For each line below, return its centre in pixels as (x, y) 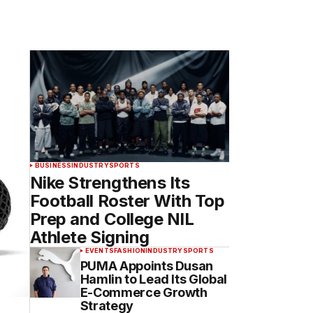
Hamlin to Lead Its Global (153, 279)
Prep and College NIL (112, 219)
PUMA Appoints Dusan (147, 266)
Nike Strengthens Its (110, 183)
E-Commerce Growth (144, 292)
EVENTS (99, 250)
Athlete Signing (89, 237)
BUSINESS (53, 165)
